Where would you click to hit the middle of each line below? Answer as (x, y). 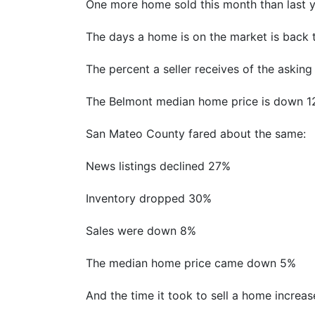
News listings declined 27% (158, 166)
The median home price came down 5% (191, 263)
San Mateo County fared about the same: (196, 134)
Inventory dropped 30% (149, 199)
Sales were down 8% (141, 231)
